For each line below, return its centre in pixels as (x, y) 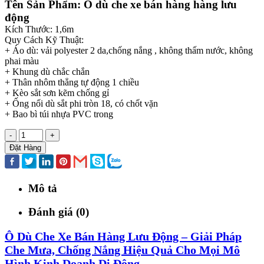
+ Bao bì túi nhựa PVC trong (59, 114)
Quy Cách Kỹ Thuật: (44, 39)
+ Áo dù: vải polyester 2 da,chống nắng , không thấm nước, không (129, 50)
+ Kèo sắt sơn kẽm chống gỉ (57, 93)
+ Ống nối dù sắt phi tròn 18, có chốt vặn (81, 103)
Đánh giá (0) (59, 212)
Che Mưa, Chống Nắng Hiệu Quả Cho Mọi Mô (122, 250)
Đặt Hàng (25, 147)
